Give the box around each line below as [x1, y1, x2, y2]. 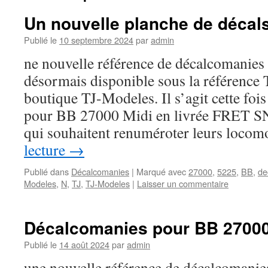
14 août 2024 [59, 238, 109, 251]
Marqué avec [136, 165, 186, 178]
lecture [24, 139, 69, 160]
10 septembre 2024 [59, 33, 133, 46]
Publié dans [24, 165, 69, 178]
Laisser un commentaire [137, 177, 229, 190]
